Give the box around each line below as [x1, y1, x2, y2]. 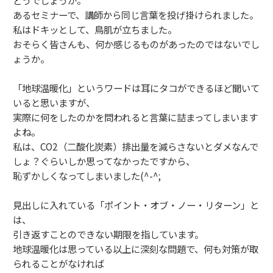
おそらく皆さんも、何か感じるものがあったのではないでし [13, 37, 260, 51]
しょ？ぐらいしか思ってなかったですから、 [13, 154, 195, 168]
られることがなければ [13, 256, 104, 270]
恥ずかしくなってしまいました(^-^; [13, 168, 161, 182]
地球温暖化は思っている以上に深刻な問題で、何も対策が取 [13, 241, 258, 255]
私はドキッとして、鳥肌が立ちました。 [13, 22, 177, 36]
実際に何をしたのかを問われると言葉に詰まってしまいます [13, 110, 258, 124]
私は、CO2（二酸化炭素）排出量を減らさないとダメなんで [13, 139, 258, 153]
